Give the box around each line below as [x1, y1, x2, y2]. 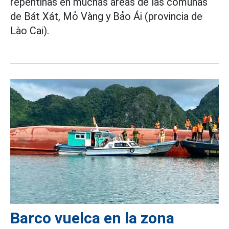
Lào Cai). [10, 24, 49, 37]
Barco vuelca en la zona [10, 209, 174, 227]
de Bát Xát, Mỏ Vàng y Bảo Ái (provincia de [10, 10, 202, 22]
